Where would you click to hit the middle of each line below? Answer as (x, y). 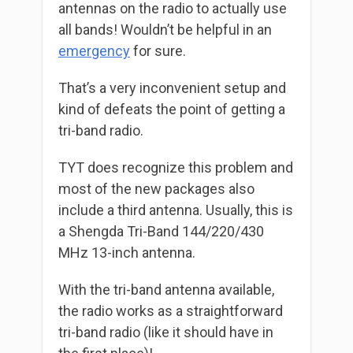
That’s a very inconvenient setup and (172, 88)
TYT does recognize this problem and (176, 168)
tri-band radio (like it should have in (166, 333)
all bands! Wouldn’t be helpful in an (165, 30)
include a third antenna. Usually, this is (176, 210)
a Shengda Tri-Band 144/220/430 (161, 232)
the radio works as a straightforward (171, 311)
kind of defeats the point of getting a (172, 110)
